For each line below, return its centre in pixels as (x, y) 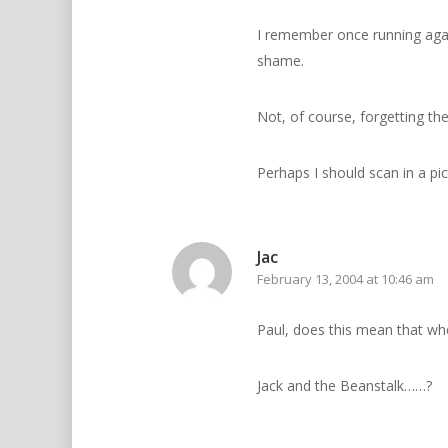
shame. (280, 61)
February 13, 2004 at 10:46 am (345, 279)
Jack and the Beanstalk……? (344, 386)
